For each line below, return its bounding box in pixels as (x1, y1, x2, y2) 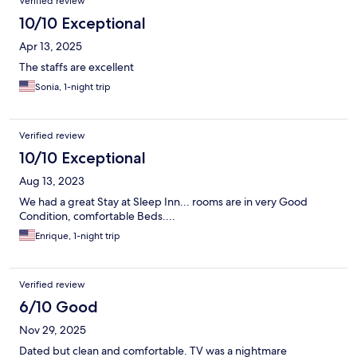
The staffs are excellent (19, 60, 134, 75)
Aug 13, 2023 (19, 174, 84, 189)
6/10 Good (19, 297, 98, 317)
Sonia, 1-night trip (35, 80, 111, 94)
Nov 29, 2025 (19, 323, 86, 338)
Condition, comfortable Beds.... (19, 209, 175, 224)
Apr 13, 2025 (19, 39, 82, 54)
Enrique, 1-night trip (35, 229, 120, 243)
